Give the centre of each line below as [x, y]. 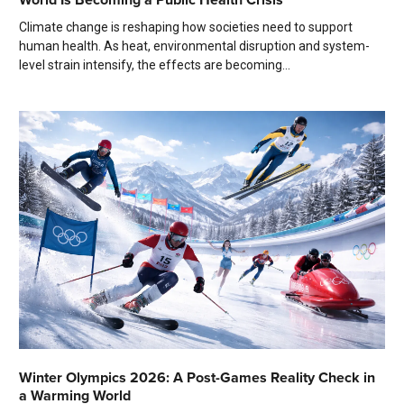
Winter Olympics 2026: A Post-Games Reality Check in [197, 378]
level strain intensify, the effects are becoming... [155, 65]
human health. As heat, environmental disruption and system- [194, 46]
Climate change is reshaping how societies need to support [186, 28]
